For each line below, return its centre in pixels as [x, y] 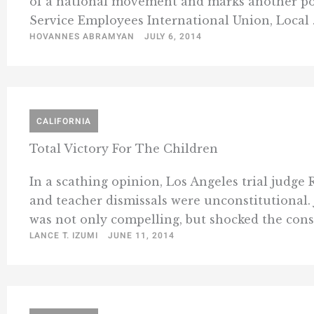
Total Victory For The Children [124, 149]
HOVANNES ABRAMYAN [82, 37]
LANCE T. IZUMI [64, 236]
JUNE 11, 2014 [141, 236]
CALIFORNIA [64, 122]
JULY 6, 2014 [173, 37]
